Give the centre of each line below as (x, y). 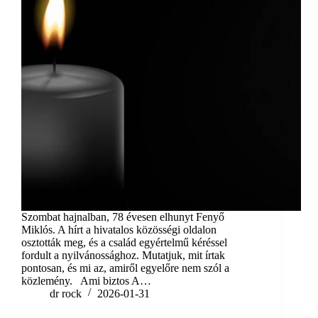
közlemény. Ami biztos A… (86, 281)
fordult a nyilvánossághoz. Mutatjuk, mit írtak (123, 256)
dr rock (66, 294)
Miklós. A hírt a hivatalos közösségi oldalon (119, 230)
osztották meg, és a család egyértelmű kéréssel (124, 243)
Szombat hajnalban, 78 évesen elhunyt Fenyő (123, 217)
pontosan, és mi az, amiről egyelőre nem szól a (125, 268)
